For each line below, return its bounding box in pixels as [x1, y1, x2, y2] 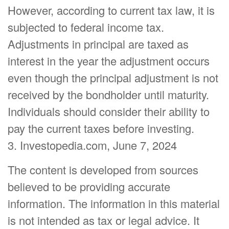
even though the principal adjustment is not [8, 70, 218, 86]
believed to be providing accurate [8, 178, 170, 195]
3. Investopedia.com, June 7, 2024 [8, 137, 177, 153]
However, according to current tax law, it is [8, 2, 215, 18]
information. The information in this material [8, 195, 220, 212]
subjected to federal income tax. [8, 19, 164, 35]
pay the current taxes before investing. [8, 120, 194, 136]
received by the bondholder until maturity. [8, 86, 209, 103]
